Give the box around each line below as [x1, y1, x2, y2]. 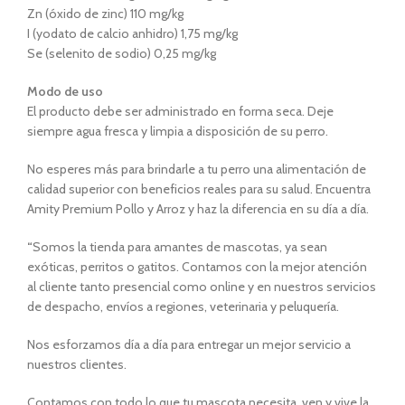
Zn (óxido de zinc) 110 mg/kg [27, 5, 184, 22]
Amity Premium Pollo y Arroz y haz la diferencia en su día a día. [27, 201, 369, 217]
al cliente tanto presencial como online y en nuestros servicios [27, 278, 376, 295]
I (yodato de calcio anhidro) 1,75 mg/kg [27, 25, 238, 42]
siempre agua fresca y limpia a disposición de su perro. [27, 123, 328, 139]
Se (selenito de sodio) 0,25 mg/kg [27, 45, 216, 61]
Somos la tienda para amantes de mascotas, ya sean [33, 239, 327, 255]
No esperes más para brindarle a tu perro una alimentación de [27, 161, 366, 177]
